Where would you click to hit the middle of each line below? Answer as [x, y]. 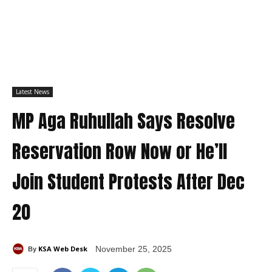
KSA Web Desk [63, 248]
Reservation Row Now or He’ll [120, 152]
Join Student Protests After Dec [128, 182]
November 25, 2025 [134, 249]
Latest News [32, 92]
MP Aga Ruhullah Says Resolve [124, 121]
